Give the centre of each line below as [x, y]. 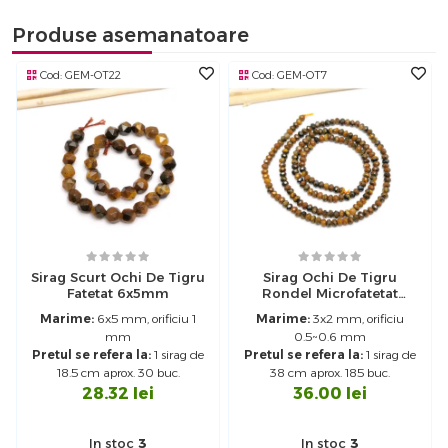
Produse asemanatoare [130, 35]
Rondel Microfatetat [330, 293]
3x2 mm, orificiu [357, 319]
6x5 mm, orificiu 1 [145, 319]
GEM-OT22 [93, 75]
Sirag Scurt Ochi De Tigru [118, 277]
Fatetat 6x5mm [118, 293]
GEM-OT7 [302, 75]
